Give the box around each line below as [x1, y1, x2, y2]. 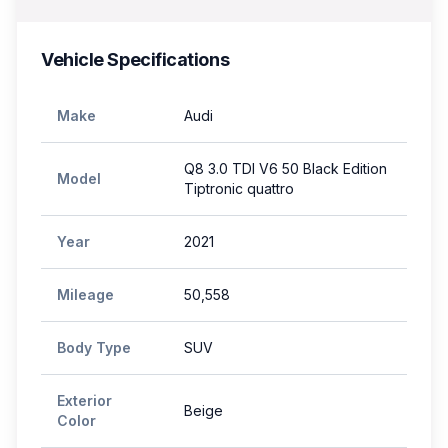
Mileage [57, 286, 114, 303]
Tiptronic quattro [184, 180, 294, 197]
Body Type [57, 339, 131, 356]
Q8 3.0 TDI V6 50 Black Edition [184, 160, 387, 177]
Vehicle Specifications [41, 49, 230, 70]
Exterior [57, 392, 112, 409]
